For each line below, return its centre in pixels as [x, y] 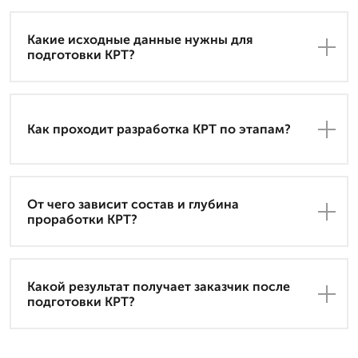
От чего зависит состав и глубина [133, 204]
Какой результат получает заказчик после [159, 286]
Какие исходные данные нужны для [140, 39]
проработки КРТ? [82, 219]
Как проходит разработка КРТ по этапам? [159, 129]
